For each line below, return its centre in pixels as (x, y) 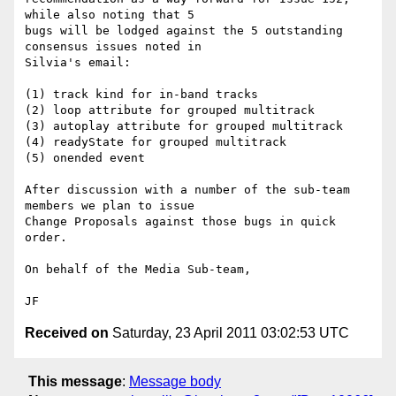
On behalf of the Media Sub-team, (138, 270)
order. (46, 238)
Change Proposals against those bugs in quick (180, 222)
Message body (175, 381)
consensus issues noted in (113, 47)
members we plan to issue (110, 206)
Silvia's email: (81, 63)
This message (75, 381)
